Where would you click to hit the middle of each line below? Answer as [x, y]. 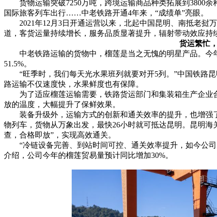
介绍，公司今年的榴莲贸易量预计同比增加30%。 [88, 155]
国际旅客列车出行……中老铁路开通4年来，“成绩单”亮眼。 [106, 13]
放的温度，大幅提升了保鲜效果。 [62, 105]
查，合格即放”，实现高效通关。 [60, 135]
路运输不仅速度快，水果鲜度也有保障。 [74, 84]
